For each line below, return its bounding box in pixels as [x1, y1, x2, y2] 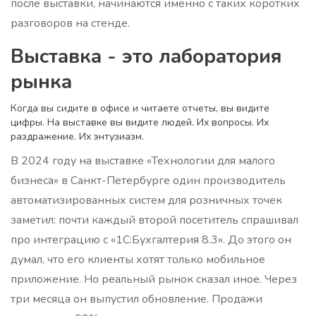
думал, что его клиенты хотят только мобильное [11, 252, 265, 268]
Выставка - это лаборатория [11, 43, 282, 71]
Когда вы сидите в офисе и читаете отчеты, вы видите [11, 102, 269, 116]
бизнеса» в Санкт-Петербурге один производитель [11, 173, 286, 189]
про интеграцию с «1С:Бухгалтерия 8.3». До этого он [11, 232, 291, 248]
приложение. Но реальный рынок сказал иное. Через [11, 272, 297, 288]
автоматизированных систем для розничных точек [11, 193, 282, 209]
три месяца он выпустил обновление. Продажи [11, 291, 262, 308]
